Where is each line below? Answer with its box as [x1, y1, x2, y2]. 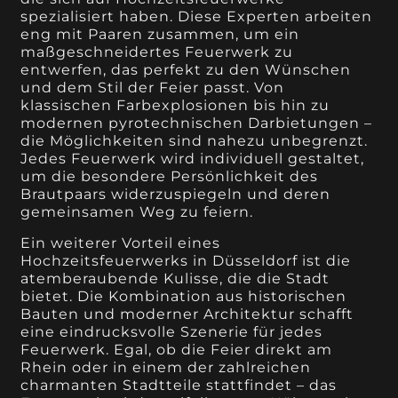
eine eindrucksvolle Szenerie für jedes [20, 322, 323, 340]
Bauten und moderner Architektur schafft [20, 305, 354, 322]
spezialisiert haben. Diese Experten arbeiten [20, 8, 373, 26]
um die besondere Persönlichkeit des [20, 168, 319, 186]
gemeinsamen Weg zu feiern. [20, 203, 254, 221]
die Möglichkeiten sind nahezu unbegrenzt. [20, 132, 369, 150]
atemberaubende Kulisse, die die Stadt [20, 269, 330, 287]
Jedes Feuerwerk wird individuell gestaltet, [20, 150, 365, 168]
